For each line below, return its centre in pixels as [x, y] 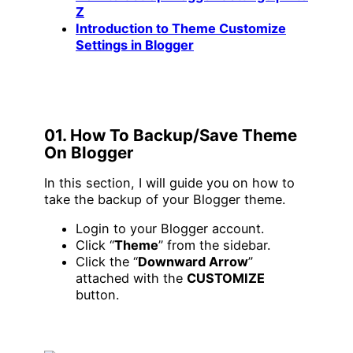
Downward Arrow [193, 262]
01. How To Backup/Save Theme [171, 136]
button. [97, 295]
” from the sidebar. [214, 245]
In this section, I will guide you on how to [169, 183]
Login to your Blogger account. [170, 229]
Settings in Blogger [135, 45]
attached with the [131, 279]
